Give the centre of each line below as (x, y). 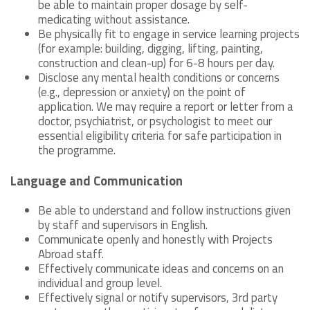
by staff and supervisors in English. (123, 225)
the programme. (77, 150)
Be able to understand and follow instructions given (164, 210)
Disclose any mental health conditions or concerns (159, 77)
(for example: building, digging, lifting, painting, (151, 48)
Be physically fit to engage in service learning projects (169, 34)
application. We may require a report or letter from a (166, 106)
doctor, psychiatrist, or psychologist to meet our (155, 121)
